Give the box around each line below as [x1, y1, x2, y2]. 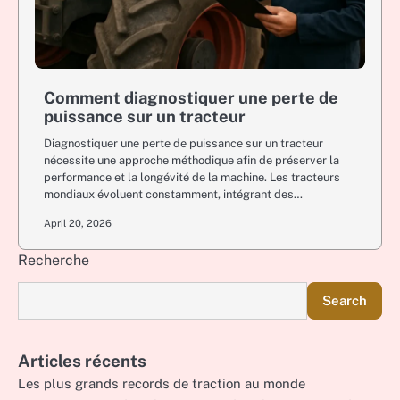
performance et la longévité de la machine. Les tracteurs [44, 171, 340, 184]
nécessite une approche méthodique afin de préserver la [44, 154, 339, 167]
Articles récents [18, 351, 146, 371]
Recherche [18, 252, 89, 269]
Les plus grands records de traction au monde [18, 376, 305, 391]
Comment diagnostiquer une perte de [44, 88, 338, 107]
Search [322, 293, 367, 308]
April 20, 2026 [44, 217, 112, 229]
